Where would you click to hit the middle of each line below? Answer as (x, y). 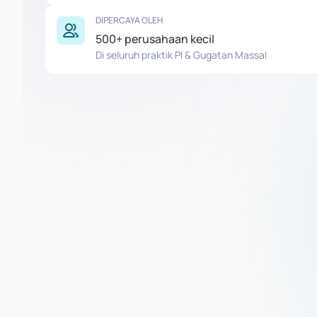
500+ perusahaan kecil (155, 39)
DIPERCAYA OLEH (129, 20)
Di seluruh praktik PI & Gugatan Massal (181, 55)
